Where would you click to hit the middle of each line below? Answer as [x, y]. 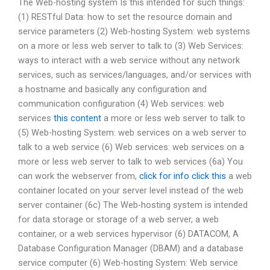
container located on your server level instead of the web [131, 190]
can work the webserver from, [79, 176]
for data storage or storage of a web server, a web [118, 219]
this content [77, 118]
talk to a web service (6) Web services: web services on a [131, 147]
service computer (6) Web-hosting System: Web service [128, 262]
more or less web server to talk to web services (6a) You [130, 161]
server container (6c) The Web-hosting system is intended [133, 205]
